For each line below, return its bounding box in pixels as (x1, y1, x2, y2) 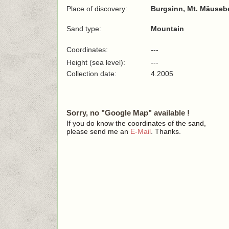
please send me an (66, 127, 130, 135)
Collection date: (66, 70, 119, 78)
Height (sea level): (66, 58, 125, 66)
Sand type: (66, 25, 101, 33)
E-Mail (130, 127, 151, 135)
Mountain (151, 25, 184, 33)
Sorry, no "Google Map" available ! (66, 108, 190, 117)
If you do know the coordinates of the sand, (66, 119, 206, 127)
